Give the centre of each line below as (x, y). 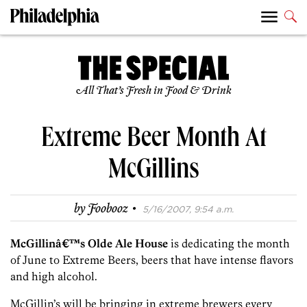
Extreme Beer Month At (153, 141)
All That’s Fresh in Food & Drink (153, 91)
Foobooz (108, 209)
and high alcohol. (54, 277)
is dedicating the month (229, 244)
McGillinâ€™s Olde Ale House (89, 244)
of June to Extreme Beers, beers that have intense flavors (152, 260)
